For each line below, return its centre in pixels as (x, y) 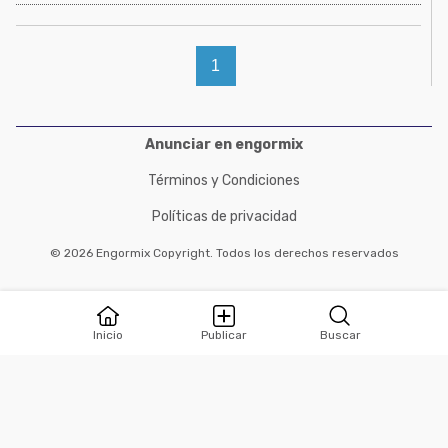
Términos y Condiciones (224, 180)
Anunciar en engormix (224, 144)
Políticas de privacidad (224, 216)
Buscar (340, 335)
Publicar (224, 335)
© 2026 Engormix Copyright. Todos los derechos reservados (224, 253)
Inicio (108, 335)
